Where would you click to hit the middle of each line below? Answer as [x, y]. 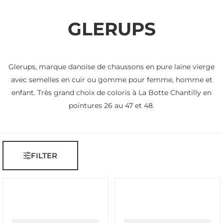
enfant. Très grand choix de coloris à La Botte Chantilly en [111, 93]
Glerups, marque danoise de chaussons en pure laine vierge [111, 67]
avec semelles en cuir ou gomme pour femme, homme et [111, 80]
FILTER [44, 156]
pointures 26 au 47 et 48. [111, 106]
